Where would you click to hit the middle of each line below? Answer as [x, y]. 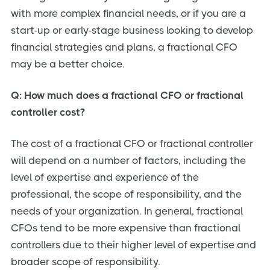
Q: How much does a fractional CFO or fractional [127, 95]
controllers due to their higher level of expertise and [133, 244]
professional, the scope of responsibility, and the [126, 194]
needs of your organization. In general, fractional [127, 211]
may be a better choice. [68, 64]
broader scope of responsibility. [86, 261]
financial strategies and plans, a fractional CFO [124, 47]
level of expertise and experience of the [105, 177]
